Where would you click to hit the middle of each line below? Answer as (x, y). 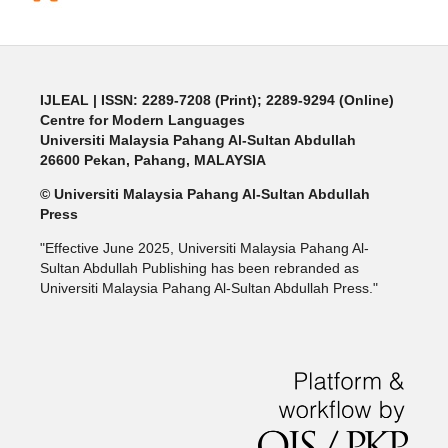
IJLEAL (64, 100)
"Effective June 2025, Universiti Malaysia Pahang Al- (204, 248)
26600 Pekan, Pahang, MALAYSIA (152, 160)
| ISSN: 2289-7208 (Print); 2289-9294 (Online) (243, 100)
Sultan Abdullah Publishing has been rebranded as (199, 268)
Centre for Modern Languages (142, 120)
